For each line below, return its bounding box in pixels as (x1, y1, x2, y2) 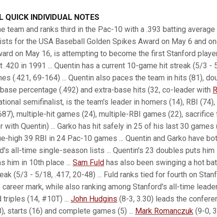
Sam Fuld (73, 158, 104, 167)
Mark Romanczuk (135, 206, 193, 216)
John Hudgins (71, 194, 117, 203)
